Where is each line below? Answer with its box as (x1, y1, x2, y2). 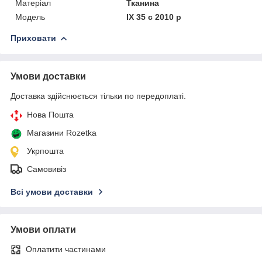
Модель (15, 12, 45, 22)
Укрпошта (27, 146, 64, 156)
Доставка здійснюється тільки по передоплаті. (11, 91, 186, 101)
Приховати (11, 33, 56, 43)
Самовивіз (27, 164, 66, 174)
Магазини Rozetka (27, 127, 96, 137)
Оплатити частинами (26, 244, 106, 254)
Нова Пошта (27, 109, 74, 119)
